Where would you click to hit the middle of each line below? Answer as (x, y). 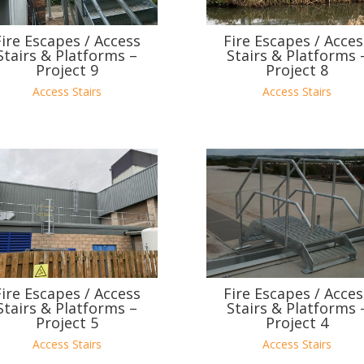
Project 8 (297, 70)
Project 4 (297, 323)
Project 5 (67, 323)
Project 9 (67, 70)
